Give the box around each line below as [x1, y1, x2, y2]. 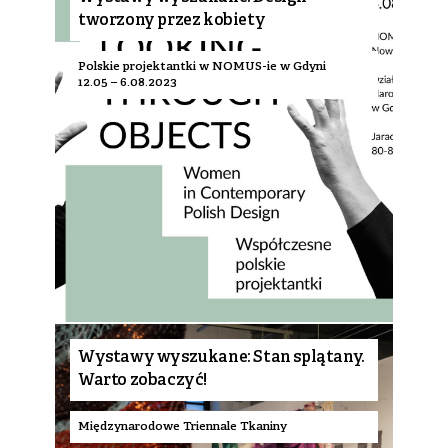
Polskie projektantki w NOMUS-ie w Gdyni [78, 59, 326, 74]
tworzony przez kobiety [78, 11, 266, 31]
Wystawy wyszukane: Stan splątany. [78, 348, 365, 368]
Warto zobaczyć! [78, 371, 207, 391]
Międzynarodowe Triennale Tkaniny [78, 419, 287, 434]
